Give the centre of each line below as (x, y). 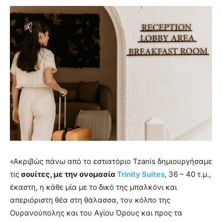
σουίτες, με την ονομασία (68, 174)
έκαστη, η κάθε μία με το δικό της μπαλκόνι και (93, 187)
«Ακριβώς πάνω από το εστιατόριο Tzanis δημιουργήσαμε (111, 161)
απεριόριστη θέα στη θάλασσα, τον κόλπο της (90, 200)
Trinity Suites (141, 174)
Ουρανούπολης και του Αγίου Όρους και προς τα (96, 213)
